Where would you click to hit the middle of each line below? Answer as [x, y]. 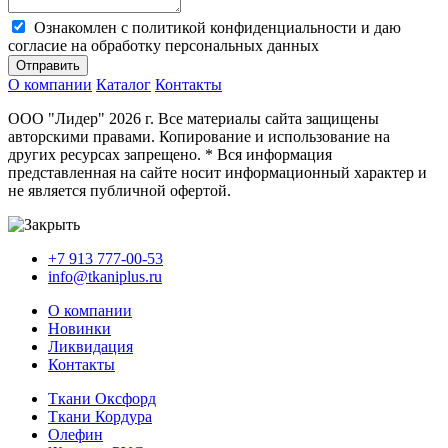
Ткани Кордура [100, 416]
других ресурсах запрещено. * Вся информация [170, 154]
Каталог [123, 84]
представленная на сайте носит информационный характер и [217, 172]
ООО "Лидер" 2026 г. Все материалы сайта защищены [193, 118]
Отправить [48, 65]
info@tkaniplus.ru [105, 276]
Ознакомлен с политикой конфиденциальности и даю [217, 27]
